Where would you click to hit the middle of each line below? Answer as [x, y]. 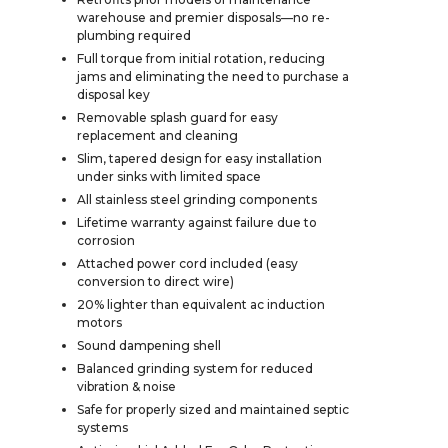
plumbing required [134, 35]
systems [102, 427]
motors [99, 322]
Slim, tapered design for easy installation [199, 158]
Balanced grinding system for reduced [195, 368]
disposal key [113, 94]
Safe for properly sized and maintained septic [213, 409]
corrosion [106, 240]
